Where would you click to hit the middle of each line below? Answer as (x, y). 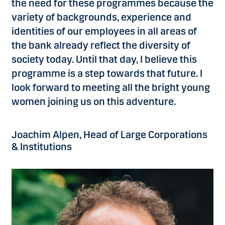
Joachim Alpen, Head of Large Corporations (109, 135)
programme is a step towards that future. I (107, 74)
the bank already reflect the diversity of (101, 45)
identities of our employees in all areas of (104, 31)
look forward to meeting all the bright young (111, 88)
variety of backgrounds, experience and (101, 17)
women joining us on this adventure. (94, 102)
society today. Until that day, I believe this (104, 60)
